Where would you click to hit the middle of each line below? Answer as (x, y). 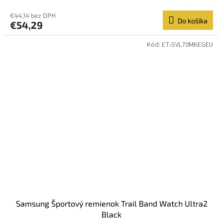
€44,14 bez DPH (33, 16)
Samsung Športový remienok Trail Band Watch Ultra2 (111, 203)
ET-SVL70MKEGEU (187, 45)
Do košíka (193, 21)
